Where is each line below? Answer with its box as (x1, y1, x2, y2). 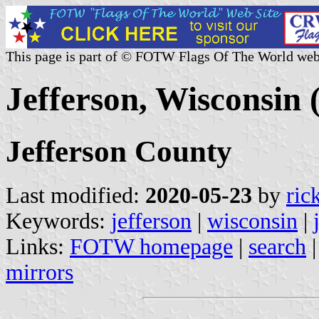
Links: (6, 234, 70, 259)
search (249, 234, 306, 259)
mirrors (6, 259, 73, 285)
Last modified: (6, 182, 145, 208)
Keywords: (6, 208, 111, 234)
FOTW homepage (70, 234, 233, 259)
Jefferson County (6, 134, 232, 168)
